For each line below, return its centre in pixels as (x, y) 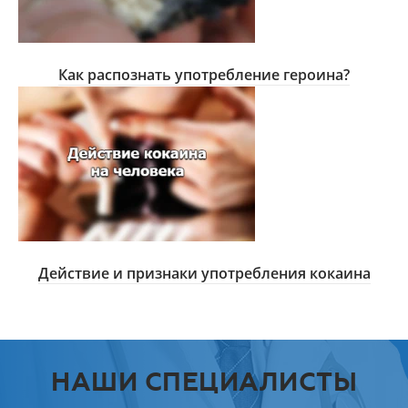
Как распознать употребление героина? (204, 75)
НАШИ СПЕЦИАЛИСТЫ (204, 383)
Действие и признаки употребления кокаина (204, 274)
